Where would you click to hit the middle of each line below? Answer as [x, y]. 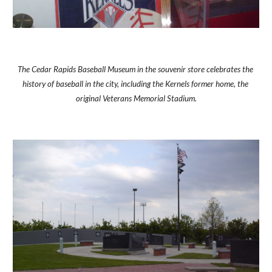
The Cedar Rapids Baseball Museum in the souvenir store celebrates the [136, 69]
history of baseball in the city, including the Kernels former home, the [135, 84]
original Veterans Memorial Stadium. [136, 98]
